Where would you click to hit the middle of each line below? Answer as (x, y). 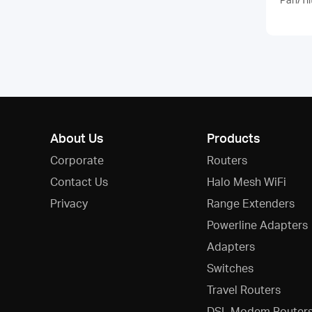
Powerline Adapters (257, 225)
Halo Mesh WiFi (246, 181)
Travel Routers (243, 289)
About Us (77, 138)
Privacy (69, 203)
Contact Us (79, 181)
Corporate (77, 160)
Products (233, 138)
